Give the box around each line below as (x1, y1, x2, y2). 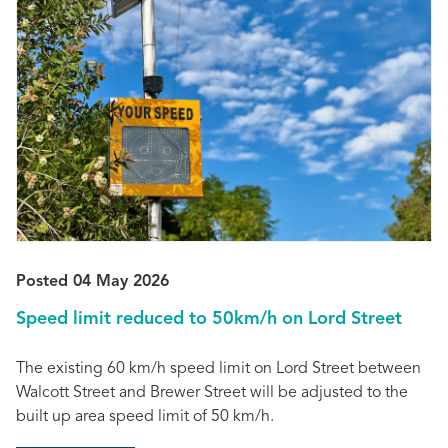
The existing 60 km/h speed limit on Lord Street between (16, 360, 421, 377)
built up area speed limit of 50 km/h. (16, 408, 274, 425)
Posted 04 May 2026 (16, 274, 169, 291)
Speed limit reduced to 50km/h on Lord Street (16, 310, 402, 329)
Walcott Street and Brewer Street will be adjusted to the (16, 384, 408, 401)
